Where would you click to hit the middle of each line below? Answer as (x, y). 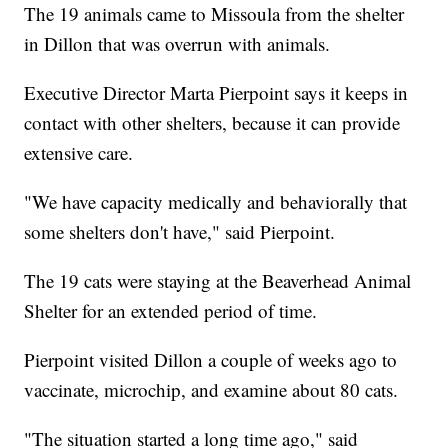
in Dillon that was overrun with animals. (177, 44)
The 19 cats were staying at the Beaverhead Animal (218, 281)
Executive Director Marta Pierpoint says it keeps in (216, 93)
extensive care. (79, 153)
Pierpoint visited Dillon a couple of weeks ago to (211, 360)
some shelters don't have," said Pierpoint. (180, 232)
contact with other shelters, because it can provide (212, 123)
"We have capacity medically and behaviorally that (216, 202)
